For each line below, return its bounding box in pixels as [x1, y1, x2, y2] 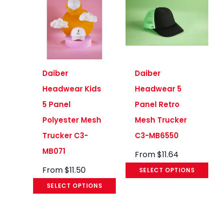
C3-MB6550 [135, 130, 179, 141]
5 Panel [42, 99, 71, 109]
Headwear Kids [42, 83, 102, 94]
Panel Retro [135, 99, 180, 109]
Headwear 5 [135, 83, 182, 94]
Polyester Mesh [42, 114, 102, 125]
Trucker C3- [42, 130, 89, 141]
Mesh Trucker [135, 114, 187, 125]
